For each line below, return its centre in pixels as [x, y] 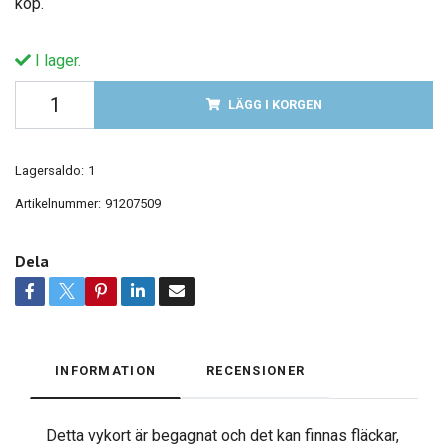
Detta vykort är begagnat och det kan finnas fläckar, [222, 436]
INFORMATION [106, 371]
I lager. [56, 61]
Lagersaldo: [49, 171]
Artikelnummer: [58, 204]
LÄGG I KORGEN [274, 105]
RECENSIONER [256, 371]
